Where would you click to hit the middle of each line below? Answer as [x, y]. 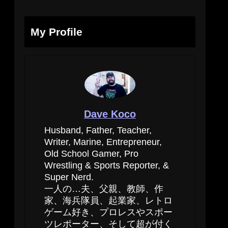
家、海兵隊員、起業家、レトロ [108, 201]
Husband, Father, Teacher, [98, 131]
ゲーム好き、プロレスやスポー [108, 212]
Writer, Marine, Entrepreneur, [103, 142]
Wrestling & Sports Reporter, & [107, 166]
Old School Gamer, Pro [91, 154]
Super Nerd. [69, 177]
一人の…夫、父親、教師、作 [104, 189]
